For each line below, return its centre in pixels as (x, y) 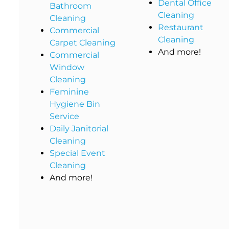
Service (64, 117)
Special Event (77, 153)
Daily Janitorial (79, 129)
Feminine (69, 92)
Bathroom (71, 6)
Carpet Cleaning (83, 43)
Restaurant (180, 28)
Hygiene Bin (75, 104)
